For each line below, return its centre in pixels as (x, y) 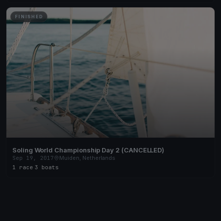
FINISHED (29, 17)
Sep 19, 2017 (33, 158)
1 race (23, 167)
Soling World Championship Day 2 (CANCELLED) (89, 150)
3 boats (47, 167)
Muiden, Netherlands (87, 158)
